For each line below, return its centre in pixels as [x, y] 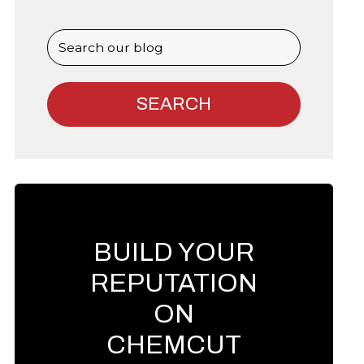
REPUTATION [174, 284]
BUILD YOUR [174, 253]
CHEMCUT [174, 345]
